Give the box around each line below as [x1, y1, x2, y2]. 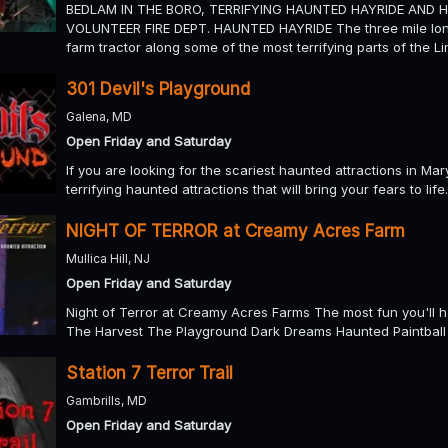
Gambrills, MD [66, 392, 147, 408]
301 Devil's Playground [66, 78, 250, 99]
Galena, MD [66, 108, 132, 124]
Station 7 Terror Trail [66, 362, 233, 383]
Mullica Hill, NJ [66, 250, 150, 266]
